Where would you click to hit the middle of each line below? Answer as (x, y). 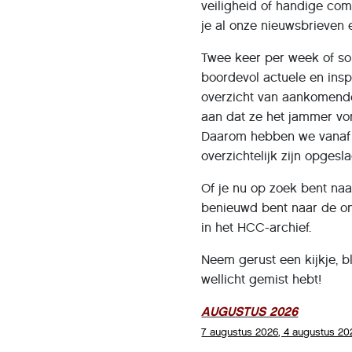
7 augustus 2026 (240, 332)
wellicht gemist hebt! (262, 280)
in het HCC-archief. (257, 228)
